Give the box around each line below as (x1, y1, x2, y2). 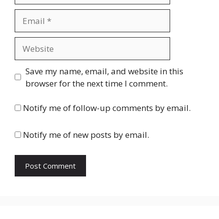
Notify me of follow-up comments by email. (23, 102, 191, 114)
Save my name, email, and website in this (25, 65, 183, 77)
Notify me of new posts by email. (23, 129, 149, 140)
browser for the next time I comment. (25, 77, 168, 89)
